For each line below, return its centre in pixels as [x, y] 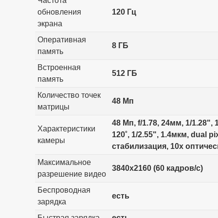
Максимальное [64, 162]
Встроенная [59, 67]
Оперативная [62, 39]
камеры [51, 140]
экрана [50, 23]
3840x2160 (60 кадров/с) [157, 168]
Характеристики [66, 128]
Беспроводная [64, 190]
